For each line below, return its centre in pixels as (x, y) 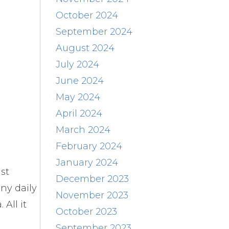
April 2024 (79, 113)
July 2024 (77, 64)
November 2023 (92, 195)
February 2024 (89, 146)
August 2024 (85, 48)
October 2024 (87, 15)
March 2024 (83, 130)
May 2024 (78, 97)
